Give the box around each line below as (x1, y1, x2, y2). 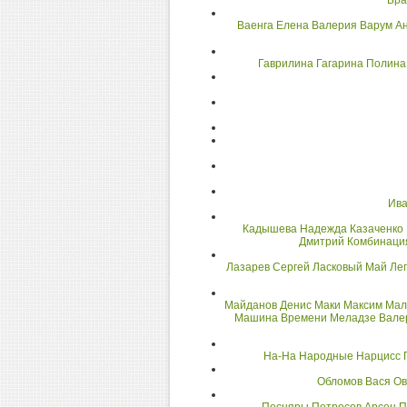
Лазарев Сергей (226, 261, 310, 273)
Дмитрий (299, 235, 344, 248)
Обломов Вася (316, 375, 391, 388)
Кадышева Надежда (243, 223, 347, 235)
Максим (343, 299, 382, 312)
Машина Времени (234, 312, 327, 324)
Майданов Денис (224, 299, 312, 312)
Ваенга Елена (237, 19, 309, 32)
